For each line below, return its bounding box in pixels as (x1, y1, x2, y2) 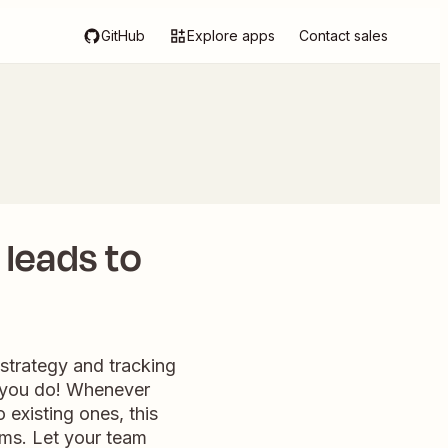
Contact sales (299, 27, 388, 44)
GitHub (101, 27, 145, 44)
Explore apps (187, 27, 275, 44)
